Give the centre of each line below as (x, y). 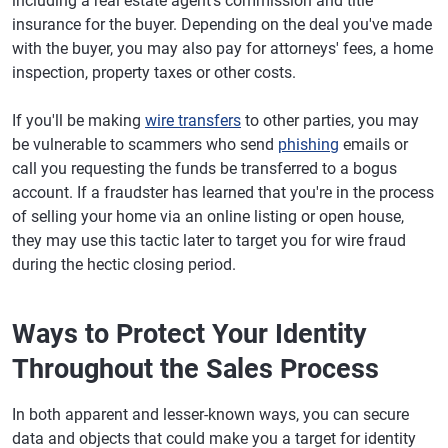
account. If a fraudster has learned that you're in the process (223, 192)
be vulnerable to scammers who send (145, 144)
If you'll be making (78, 120)
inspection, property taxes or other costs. (154, 72)
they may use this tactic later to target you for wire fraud (209, 240)
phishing (308, 144)
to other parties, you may (330, 120)
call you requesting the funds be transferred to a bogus (204, 168)
